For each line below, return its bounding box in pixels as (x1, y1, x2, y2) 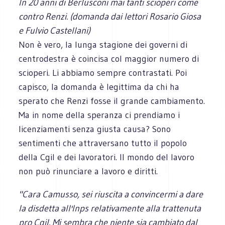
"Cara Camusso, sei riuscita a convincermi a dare (19, 188, 203, 200)
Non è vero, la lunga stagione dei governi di (19, 39, 188, 50)
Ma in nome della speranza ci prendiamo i (19, 109, 180, 121)
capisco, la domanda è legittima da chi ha (19, 81, 180, 92)
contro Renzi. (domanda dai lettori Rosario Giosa (19, 11, 201, 22)
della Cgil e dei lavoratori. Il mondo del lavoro (19, 151, 195, 163)
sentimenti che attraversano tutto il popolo (19, 137, 187, 149)
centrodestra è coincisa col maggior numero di (19, 53, 199, 64)
